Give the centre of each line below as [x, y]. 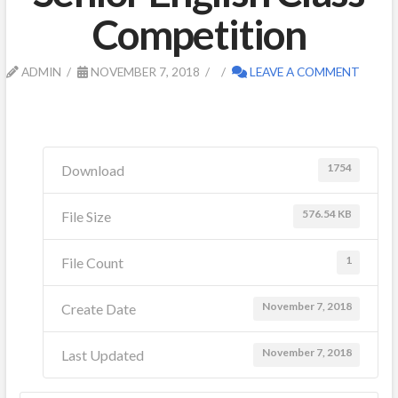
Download [93, 170]
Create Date [99, 308]
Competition [199, 34]
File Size [87, 216]
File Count [93, 262]
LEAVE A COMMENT [303, 71]
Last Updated [103, 354]
